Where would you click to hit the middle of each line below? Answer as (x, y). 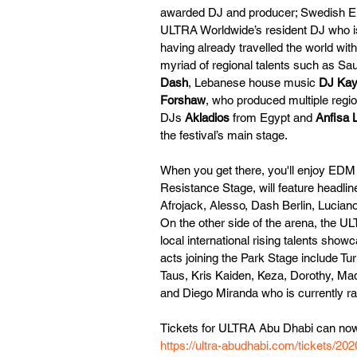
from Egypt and (273, 117)
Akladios (207, 117)
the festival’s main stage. (224, 135)
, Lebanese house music (253, 82)
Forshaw (183, 100)
